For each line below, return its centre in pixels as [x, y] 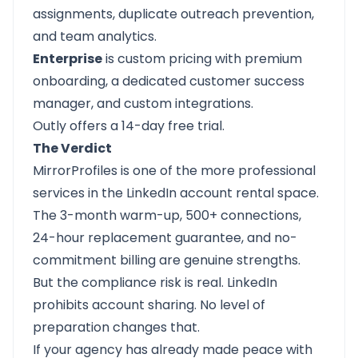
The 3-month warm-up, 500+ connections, [167, 215]
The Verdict [72, 148]
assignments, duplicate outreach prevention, [173, 14]
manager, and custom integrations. [143, 103]
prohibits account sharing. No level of [149, 305]
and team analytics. [95, 36]
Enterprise [68, 59]
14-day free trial [172, 126]
